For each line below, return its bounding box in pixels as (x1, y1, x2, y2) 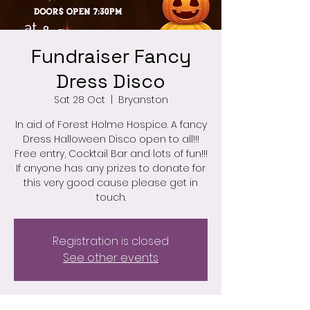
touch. (95, 190, 126, 204)
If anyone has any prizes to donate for (16, 161, 206, 175)
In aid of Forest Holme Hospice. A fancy (15, 118, 207, 131)
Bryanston (118, 93, 168, 107)
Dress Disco (56, 69, 165, 93)
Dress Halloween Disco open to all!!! (22, 132, 199, 146)
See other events (63, 250, 158, 266)
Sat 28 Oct (53, 93, 105, 107)
